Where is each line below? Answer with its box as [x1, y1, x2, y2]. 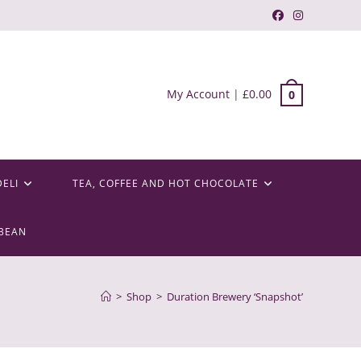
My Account [167, 85, 230, 102]
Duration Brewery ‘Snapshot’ [167, 289, 303, 304]
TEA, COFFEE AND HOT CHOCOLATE [72, 176, 259, 190]
